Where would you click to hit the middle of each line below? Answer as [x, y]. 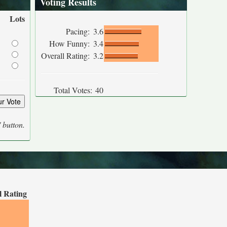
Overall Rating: [67, 55]
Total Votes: [73, 90]
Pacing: [79, 31]
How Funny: [71, 43]
